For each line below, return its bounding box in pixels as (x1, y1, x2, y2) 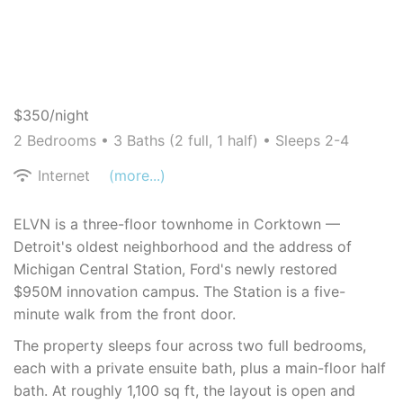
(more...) (109, 166, 166, 185)
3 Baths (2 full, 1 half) (113, 131, 258, 150)
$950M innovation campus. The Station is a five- (13, 282, 345, 301)
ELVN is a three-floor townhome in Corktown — (13, 215, 340, 234)
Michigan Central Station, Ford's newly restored (13, 260, 337, 279)
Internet (33, 166, 94, 185)
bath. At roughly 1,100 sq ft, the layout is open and (13, 381, 355, 400)
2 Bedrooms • (13, 131, 113, 150)
